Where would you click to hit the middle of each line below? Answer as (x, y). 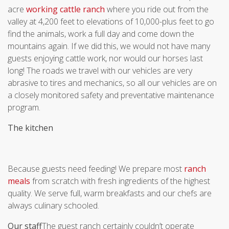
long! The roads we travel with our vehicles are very (100, 71)
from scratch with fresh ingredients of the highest (120, 181)
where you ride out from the (157, 9)
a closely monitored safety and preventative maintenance (111, 95)
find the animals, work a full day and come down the (101, 34)
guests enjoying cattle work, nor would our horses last (105, 58)
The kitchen (30, 128)
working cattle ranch (65, 9)
